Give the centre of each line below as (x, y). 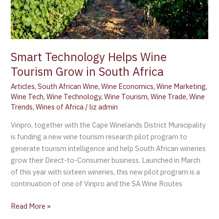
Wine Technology (74, 97)
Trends (22, 107)
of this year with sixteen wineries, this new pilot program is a (106, 172)
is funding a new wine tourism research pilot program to (99, 136)
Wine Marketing (181, 87)
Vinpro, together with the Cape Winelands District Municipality (109, 125)
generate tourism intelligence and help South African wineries (109, 148)
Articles (23, 87)
